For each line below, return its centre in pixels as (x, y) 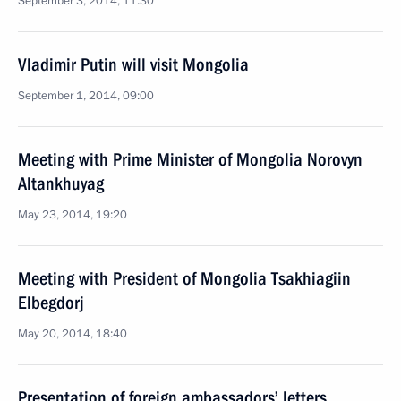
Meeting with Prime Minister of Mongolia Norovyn (190, 159)
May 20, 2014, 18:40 (73, 334)
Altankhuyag (61, 183)
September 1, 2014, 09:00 (86, 96)
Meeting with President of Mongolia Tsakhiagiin (184, 278)
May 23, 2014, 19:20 (73, 215)
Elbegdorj (51, 303)
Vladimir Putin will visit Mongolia (133, 64)
